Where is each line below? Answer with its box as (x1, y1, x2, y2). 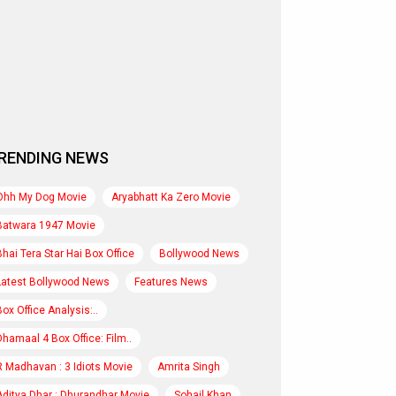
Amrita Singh (157, 361, 220, 373)
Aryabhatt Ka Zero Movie (111, 191, 231, 203)
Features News (134, 276, 208, 288)
